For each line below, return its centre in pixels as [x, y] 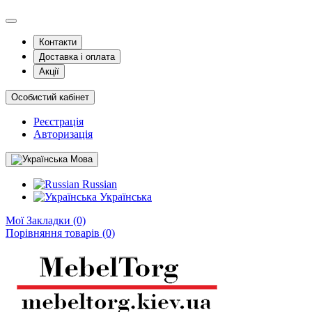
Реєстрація [58, 122]
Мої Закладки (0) [46, 220]
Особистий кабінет [50, 97]
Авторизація [63, 134]
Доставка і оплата [77, 57]
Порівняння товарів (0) [60, 233]
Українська [124, 197]
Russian [98, 184]
